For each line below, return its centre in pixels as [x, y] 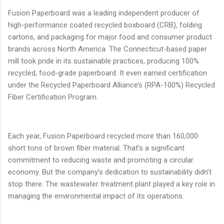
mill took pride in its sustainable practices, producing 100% [103, 61]
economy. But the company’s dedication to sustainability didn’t [110, 172]
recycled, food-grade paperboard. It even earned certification [107, 73]
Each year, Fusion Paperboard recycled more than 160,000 [103, 136]
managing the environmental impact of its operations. [96, 196]
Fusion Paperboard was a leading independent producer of [104, 13]
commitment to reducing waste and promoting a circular [101, 160]
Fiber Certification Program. [53, 97]
